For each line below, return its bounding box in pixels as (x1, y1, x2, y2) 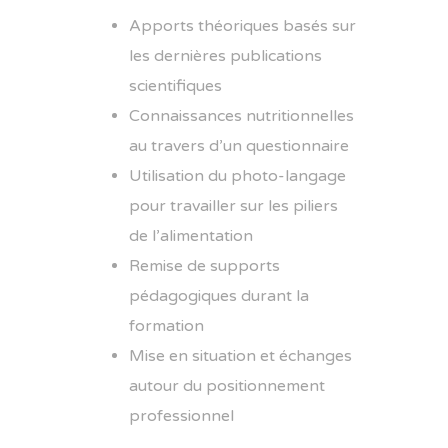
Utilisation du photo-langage (129, 166, 346, 187)
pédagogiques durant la (129, 286, 309, 307)
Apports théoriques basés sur (129, 16, 356, 37)
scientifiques (129, 76, 222, 97)
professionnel (129, 406, 234, 427)
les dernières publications (129, 46, 322, 67)
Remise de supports (129, 256, 280, 277)
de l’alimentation (129, 226, 253, 247)
